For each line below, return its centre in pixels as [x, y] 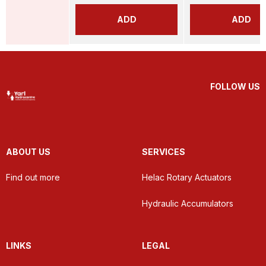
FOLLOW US [235, 86]
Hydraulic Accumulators [188, 203]
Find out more [33, 177]
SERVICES [164, 152]
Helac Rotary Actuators [187, 177]
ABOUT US [28, 152]
